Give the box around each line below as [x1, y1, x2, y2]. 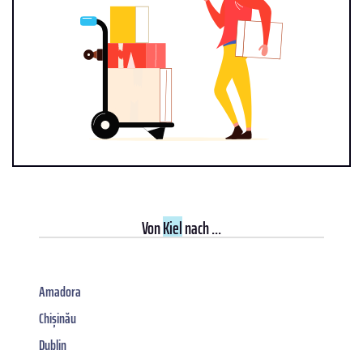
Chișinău [39, 306, 76, 330]
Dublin [39, 333, 66, 357]
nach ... [182, 214, 221, 241]
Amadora [39, 280, 81, 303]
